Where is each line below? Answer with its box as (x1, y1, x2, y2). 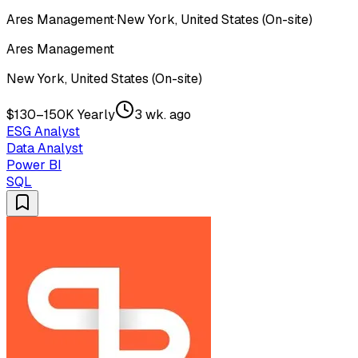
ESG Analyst (6, 123, 80, 141)
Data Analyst (6, 140, 83, 157)
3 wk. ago (134, 106, 191, 124)
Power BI (6, 157, 62, 174)
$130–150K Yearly (6, 106, 115, 124)
